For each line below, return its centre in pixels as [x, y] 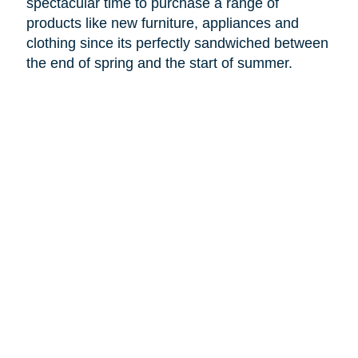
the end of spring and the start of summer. [159, 64]
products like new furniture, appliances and [162, 24]
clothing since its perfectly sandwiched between [177, 44]
